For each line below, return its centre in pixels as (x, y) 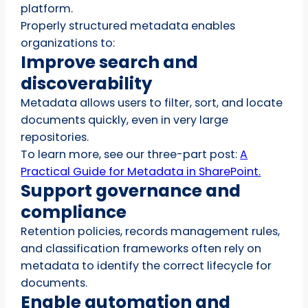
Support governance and (131, 190)
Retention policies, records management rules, (151, 231)
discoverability (87, 83)
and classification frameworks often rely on (141, 248)
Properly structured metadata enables (128, 25)
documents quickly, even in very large (125, 120)
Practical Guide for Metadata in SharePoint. (141, 171)
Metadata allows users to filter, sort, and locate (152, 102)
